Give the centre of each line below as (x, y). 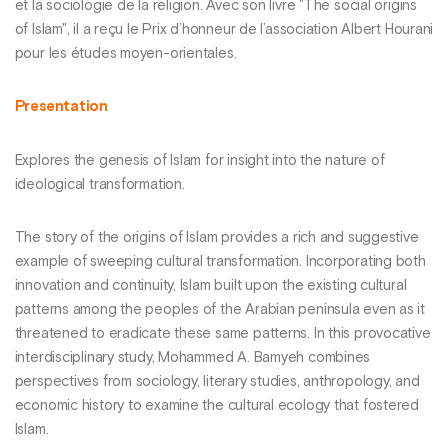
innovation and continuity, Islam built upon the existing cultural (210, 286)
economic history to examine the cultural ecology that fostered (217, 406)
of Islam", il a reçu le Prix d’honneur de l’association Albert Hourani (224, 30)
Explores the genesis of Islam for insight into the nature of (199, 160)
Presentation (61, 107)
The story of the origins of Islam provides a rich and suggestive (216, 238)
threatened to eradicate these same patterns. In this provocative (222, 334)
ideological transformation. (99, 184)
